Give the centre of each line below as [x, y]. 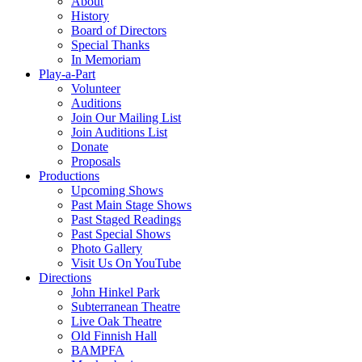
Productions [69, 175]
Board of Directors [119, 30]
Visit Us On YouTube [126, 263]
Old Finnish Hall [114, 335]
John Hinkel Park [116, 292]
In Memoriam [106, 59]
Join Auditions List [119, 132]
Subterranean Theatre [126, 306]
